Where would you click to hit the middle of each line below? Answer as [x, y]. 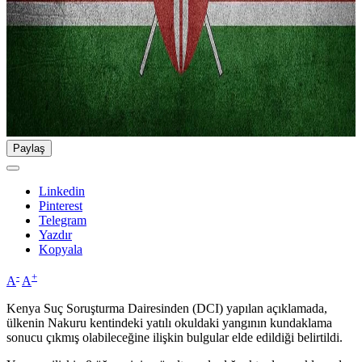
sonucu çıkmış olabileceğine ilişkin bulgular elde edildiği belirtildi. [175, 337]
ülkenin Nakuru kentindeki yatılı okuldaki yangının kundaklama [169, 322]
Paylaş [29, 149]
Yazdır [55, 235]
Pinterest [61, 206]
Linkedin [62, 192]
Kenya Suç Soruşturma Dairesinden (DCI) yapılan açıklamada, [167, 308]
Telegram [63, 221]
